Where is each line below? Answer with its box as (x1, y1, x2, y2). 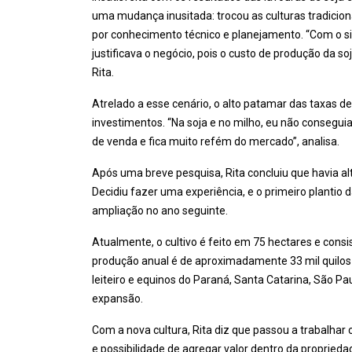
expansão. (92, 292, 143, 306)
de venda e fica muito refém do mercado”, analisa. (92, 135, 339, 148)
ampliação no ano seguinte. (92, 204, 228, 218)
